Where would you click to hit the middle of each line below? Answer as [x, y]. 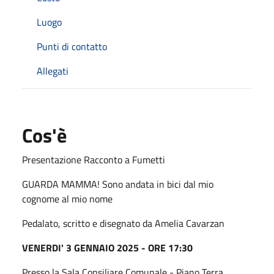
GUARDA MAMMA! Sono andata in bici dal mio [118, 184]
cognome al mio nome [67, 198]
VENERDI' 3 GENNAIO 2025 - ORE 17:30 [107, 247]
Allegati [53, 71]
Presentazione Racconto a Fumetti [94, 159]
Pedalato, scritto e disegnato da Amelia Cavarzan [123, 223]
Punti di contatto [72, 46]
